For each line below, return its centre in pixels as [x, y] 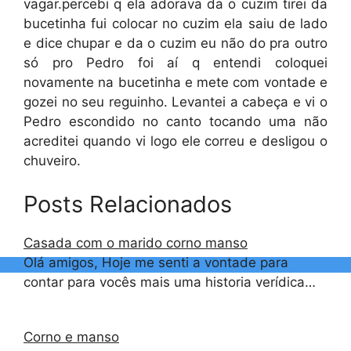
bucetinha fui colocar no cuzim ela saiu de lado [175, 24]
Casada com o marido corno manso [136, 242]
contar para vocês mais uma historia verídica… [170, 282]
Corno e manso [71, 337]
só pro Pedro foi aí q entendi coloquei [175, 63]
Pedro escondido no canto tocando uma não [175, 121]
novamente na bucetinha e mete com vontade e [175, 82]
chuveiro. [52, 161]
